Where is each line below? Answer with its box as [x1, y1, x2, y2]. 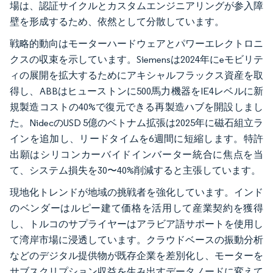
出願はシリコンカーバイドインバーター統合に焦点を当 [10, 148, 263, 160]
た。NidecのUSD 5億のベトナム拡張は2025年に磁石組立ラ [10, 116, 263, 129]
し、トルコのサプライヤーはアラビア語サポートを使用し [10, 218, 263, 230]
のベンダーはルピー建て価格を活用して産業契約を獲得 [10, 202, 263, 214]
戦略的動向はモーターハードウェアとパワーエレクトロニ [10, 37, 263, 49]
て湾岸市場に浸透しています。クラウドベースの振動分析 [10, 233, 263, 246]
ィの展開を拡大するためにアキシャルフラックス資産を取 [10, 69, 263, 81]
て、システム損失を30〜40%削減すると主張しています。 [10, 164, 261, 176]
